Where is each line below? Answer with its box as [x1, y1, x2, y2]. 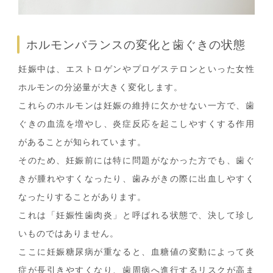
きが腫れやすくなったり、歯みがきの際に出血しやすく [18, 174, 255, 183]
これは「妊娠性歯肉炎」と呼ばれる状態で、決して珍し [18, 210, 255, 220]
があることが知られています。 [18, 137, 146, 147]
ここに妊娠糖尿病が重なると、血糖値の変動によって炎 [18, 247, 255, 257]
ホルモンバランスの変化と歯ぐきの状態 [26, 38, 246, 51]
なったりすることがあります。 [18, 192, 146, 202]
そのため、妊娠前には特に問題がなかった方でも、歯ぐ [18, 155, 255, 165]
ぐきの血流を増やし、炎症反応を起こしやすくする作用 [18, 119, 255, 129]
